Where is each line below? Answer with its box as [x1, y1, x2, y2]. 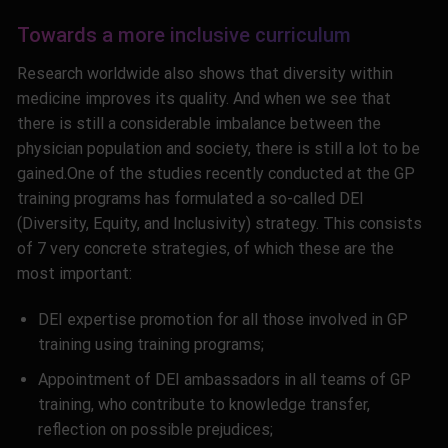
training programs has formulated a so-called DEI [17, 189, 364, 209]
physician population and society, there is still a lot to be [17, 139, 420, 159]
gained [17, 164, 64, 184]
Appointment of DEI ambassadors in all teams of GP [37, 369, 411, 389]
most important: [17, 264, 132, 284]
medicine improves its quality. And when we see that [17, 89, 391, 109]
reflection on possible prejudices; [37, 419, 273, 439]
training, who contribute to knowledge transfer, [37, 394, 370, 414]
